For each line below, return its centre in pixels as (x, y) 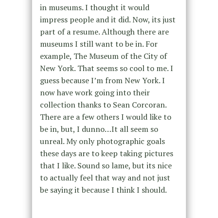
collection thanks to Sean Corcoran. (103, 105)
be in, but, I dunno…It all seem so (99, 129)
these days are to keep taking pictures (106, 154)
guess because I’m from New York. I (102, 81)
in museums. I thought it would (94, 8)
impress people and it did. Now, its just (108, 20)
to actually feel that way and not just (105, 178)
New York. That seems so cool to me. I (106, 68)
